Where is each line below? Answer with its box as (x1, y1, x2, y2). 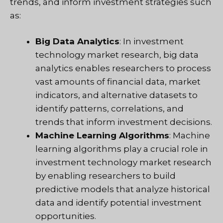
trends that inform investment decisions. (35, 117, 212, 127)
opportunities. (35, 211, 96, 222)
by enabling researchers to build (35, 171, 176, 181)
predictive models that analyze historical (35, 184, 210, 195)
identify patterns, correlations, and (35, 104, 184, 114)
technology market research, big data (35, 50, 199, 60)
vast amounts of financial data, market (35, 77, 201, 87)
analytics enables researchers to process (35, 63, 211, 74)
